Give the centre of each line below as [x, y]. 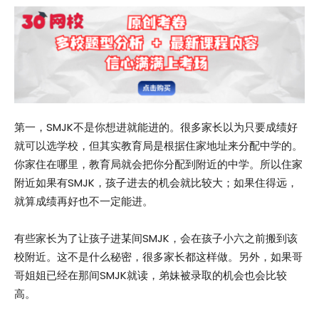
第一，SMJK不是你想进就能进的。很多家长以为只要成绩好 [156, 127]
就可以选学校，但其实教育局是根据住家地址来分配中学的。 [158, 145]
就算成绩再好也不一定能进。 [84, 201]
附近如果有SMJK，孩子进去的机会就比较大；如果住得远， [156, 182]
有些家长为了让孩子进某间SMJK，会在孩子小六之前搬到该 [156, 238]
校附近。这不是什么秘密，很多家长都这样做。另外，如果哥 [158, 256]
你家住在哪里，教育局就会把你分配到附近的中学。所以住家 [158, 164]
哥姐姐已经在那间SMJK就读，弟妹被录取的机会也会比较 [151, 275]
